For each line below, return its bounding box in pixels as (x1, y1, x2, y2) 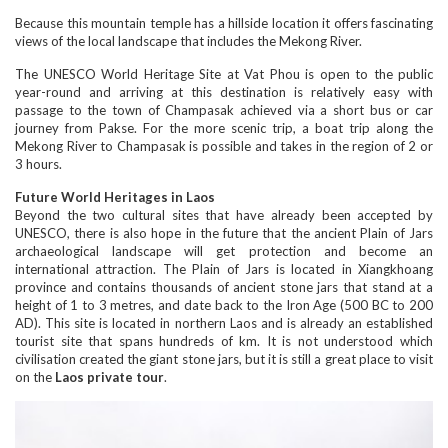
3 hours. (15, 155, 62, 172)
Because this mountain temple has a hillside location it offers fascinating (15, 14, 433, 31)
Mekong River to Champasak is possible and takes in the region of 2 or (15, 137, 433, 154)
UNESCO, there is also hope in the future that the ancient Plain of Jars (15, 224, 433, 241)
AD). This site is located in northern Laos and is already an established (15, 314, 433, 331)
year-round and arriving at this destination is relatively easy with (15, 83, 433, 100)
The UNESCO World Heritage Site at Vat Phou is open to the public (15, 65, 433, 82)
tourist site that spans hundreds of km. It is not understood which (15, 332, 433, 349)
